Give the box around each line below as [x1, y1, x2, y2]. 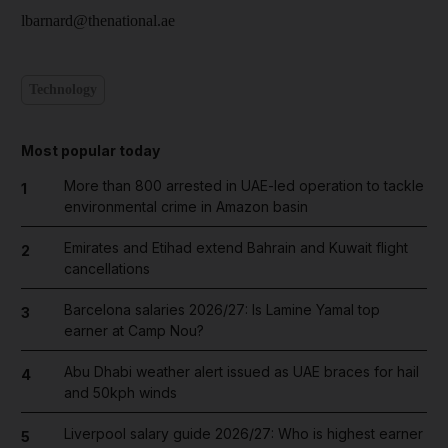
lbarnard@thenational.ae [21, 11, 175, 29]
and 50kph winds [63, 383, 177, 401]
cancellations [63, 259, 150, 277]
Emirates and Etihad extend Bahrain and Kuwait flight [63, 238, 408, 256]
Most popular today [21, 141, 160, 159]
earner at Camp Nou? [63, 321, 204, 339]
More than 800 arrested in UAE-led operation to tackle [63, 176, 424, 194]
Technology [29, 82, 97, 97]
